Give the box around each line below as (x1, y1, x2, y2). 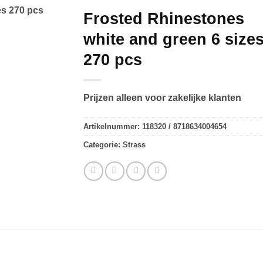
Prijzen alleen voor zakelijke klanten (83, 93, 241, 103)
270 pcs (83, 50, 142, 69)
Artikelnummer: (83, 122, 142, 131)
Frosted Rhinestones (83, 9, 244, 28)
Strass (122, 140, 146, 149)
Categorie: (83, 140, 123, 149)
